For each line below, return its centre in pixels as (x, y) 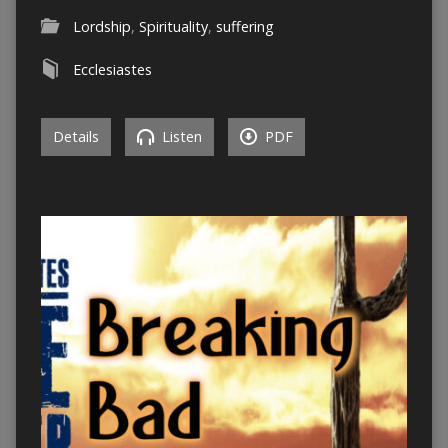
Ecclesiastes (112, 70)
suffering (244, 27)
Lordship (101, 27)
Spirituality (173, 27)
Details (75, 137)
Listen (179, 137)
